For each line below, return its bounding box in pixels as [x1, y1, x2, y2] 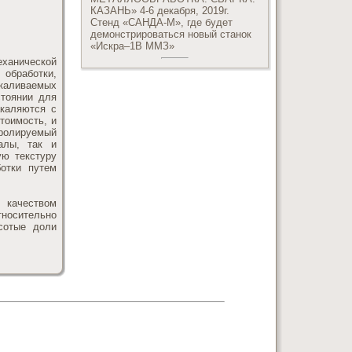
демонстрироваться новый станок [90, 28, 251, 40]
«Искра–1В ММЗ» [90, 40, 174, 52]
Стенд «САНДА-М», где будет [90, 16, 233, 28]
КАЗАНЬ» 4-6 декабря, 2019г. [90, 5, 229, 16]
